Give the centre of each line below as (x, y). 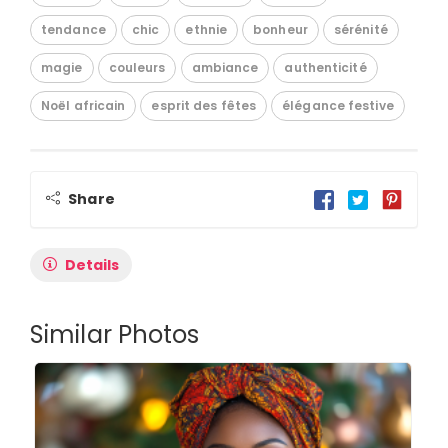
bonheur (280, 29)
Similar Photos (115, 334)
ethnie (206, 29)
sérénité (360, 29)
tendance (73, 29)
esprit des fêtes (204, 105)
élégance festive (338, 105)
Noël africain (83, 105)
